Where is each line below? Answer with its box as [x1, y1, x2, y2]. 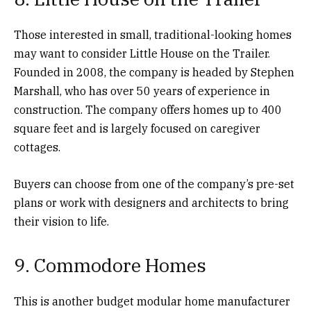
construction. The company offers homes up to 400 [14, 102, 282, 117]
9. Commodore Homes [14, 252, 206, 277]
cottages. [14, 140, 63, 154]
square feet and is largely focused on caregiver [14, 121, 260, 135]
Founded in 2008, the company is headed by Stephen [14, 65, 294, 79]
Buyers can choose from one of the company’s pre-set [14, 176, 294, 191]
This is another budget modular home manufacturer [14, 294, 290, 308]
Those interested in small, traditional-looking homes [14, 27, 292, 42]
